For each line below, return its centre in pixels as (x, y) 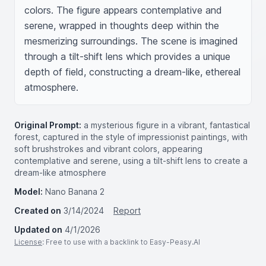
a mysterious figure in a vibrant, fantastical (167, 125)
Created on (38, 210)
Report (127, 210)
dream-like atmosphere (60, 172)
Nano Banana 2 (75, 191)
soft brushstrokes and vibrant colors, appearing (108, 149)
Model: (28, 191)
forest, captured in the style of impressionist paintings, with (131, 137)
